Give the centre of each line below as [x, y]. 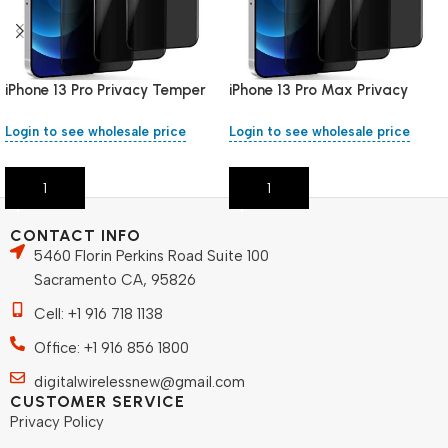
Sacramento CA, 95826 [114, 280]
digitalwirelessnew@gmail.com [139, 382]
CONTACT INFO [75, 236]
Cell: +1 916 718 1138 [98, 314]
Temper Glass [277, 110]
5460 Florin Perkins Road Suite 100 [151, 256]
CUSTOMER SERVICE [97, 402]
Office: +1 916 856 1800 [111, 348]
